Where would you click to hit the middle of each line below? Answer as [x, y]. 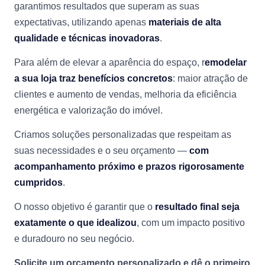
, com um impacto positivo [191, 223]
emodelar [226, 62]
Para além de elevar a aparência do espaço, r [109, 62]
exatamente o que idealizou [75, 223]
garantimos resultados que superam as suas [107, 6]
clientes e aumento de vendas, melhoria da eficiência [125, 94]
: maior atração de [210, 78]
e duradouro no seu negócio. [74, 239]
